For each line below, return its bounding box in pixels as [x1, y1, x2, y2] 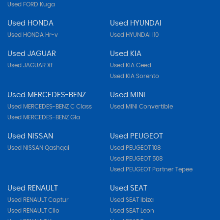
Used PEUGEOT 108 [110, 144, 161, 151]
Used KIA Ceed [110, 62, 151, 68]
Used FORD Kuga [7, 1, 55, 7]
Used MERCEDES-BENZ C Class [7, 103, 92, 110]
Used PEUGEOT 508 [110, 155, 163, 162]
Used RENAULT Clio [7, 207, 59, 214]
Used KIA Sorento [110, 73, 159, 79]
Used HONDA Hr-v [7, 31, 58, 38]
